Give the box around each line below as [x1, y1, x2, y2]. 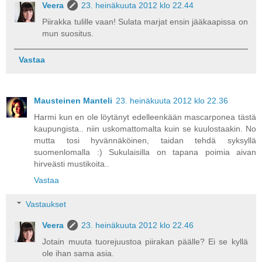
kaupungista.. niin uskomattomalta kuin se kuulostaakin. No [34, 123, 256, 133]
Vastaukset [26, 199, 67, 209]
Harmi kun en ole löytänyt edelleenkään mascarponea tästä [34, 112, 256, 122]
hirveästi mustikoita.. [34, 158, 109, 168]
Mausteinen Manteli [34, 95, 112, 105]
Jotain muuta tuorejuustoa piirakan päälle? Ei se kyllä [42, 237, 248, 247]
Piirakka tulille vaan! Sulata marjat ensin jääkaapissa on [42, 16, 248, 26]
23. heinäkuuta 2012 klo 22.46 [81, 220, 194, 230]
